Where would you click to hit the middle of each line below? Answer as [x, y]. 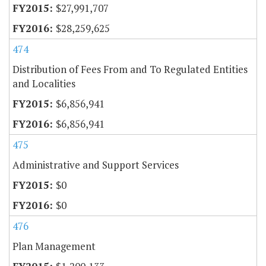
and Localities [44, 83]
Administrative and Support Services [96, 164]
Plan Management [54, 246]
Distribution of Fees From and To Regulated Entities [130, 69]
